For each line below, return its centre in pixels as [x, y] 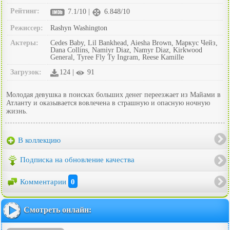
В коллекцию [38, 140]
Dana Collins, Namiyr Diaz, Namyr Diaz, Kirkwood [126, 50]
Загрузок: [26, 72]
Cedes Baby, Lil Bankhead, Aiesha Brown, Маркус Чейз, [134, 43]
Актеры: [24, 43]
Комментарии [44, 181]
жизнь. [17, 111]
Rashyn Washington [79, 28]
